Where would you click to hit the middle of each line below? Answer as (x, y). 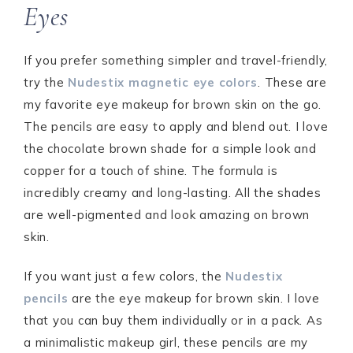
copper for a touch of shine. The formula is (151, 171)
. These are (292, 82)
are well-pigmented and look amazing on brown (167, 215)
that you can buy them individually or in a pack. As (173, 320)
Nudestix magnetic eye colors (163, 82)
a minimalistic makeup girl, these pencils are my (166, 342)
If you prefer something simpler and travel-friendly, (176, 60)
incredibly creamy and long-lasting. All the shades (173, 193)
